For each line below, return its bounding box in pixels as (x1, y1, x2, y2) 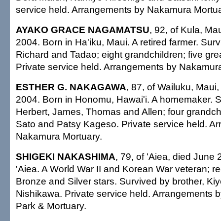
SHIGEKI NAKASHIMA (16, 151, 115, 162)
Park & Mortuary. (16, 200, 86, 211)
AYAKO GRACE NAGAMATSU (16, 24, 149, 35)
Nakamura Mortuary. (16, 131, 102, 142)
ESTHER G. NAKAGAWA (16, 81, 126, 92)
